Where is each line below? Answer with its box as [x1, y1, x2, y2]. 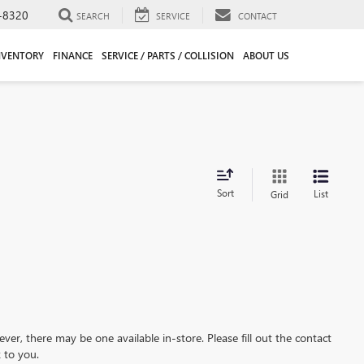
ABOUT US [242, 48, 289, 62]
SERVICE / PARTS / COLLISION [101, 48, 234, 62]
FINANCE [52, 48, 93, 62]
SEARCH [76, 9, 110, 22]
